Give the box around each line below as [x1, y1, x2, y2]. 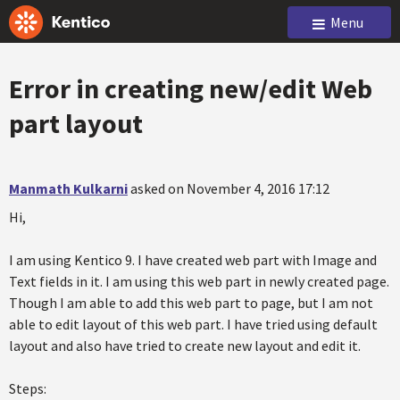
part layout [9, 106, 143, 140]
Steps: [9, 379, 46, 397]
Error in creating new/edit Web [9, 71, 372, 105]
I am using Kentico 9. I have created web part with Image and [9, 251, 377, 269]
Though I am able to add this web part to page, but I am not [9, 294, 373, 312]
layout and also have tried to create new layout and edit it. [9, 337, 361, 354]
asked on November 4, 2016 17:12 [130, 179, 329, 197]
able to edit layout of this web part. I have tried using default [9, 315, 378, 333]
